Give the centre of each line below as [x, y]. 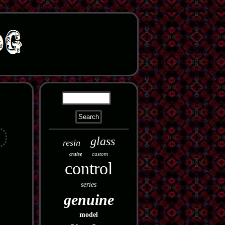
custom [100, 154]
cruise [76, 154]
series [89, 185]
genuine [89, 200]
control [89, 168]
